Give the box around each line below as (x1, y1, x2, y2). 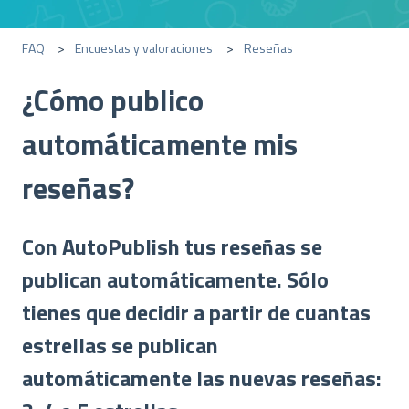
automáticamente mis (22, 121, 298, 166)
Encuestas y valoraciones (75, 37, 214, 58)
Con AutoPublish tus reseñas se (22, 230, 322, 264)
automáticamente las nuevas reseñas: (22, 362, 382, 395)
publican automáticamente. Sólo (22, 263, 329, 297)
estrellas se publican (22, 329, 218, 362)
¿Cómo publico (22, 78, 204, 122)
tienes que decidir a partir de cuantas (22, 296, 371, 330)
